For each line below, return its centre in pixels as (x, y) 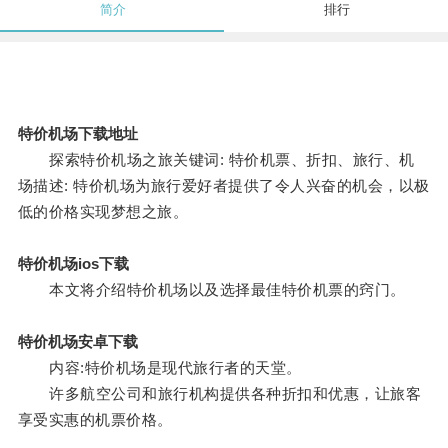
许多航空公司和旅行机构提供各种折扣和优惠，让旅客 (219, 394)
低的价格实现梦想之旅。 (103, 212)
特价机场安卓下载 (77, 342)
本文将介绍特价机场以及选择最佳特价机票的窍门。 (211, 290)
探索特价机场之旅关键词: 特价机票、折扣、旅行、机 (216, 160)
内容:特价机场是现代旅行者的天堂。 (159, 368)
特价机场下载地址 (77, 134)
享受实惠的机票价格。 (95, 420)
